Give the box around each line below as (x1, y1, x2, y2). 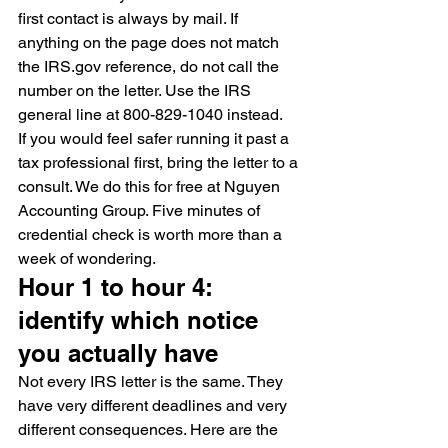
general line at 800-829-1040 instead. (18, 105, 283, 124)
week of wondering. (18, 249, 156, 268)
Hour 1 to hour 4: (18, 273, 220, 301)
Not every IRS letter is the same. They (18, 372, 287, 391)
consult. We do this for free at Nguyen (18, 177, 284, 196)
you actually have (18, 339, 218, 367)
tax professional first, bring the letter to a (18, 153, 302, 172)
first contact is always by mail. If (18, 9, 242, 28)
